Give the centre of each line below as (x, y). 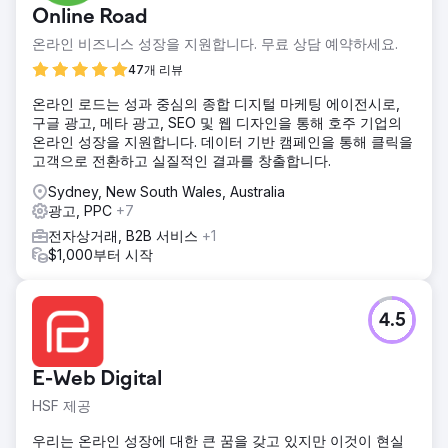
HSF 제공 (61, 405)
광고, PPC (82, 210)
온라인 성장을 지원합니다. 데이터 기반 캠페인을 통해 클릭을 (222, 141)
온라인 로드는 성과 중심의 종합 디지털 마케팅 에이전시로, (216, 103)
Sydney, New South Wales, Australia (166, 191)
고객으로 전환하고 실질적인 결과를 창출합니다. (181, 160)
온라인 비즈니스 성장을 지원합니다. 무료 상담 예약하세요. (215, 43)
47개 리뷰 (155, 69)
